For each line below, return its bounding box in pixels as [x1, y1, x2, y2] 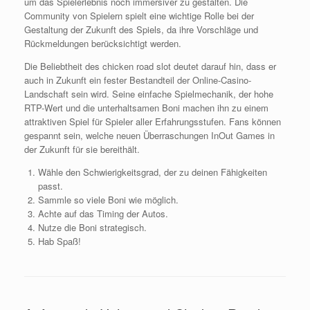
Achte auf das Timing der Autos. [37, 206, 168, 220]
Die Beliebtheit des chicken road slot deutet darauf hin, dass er [24, 59, 276, 73]
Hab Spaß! [37, 234, 81, 248]
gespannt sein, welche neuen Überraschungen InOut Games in [24, 128, 275, 142]
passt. [37, 179, 63, 192]
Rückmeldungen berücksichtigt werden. [24, 36, 181, 50]
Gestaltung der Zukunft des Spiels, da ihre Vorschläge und [24, 22, 258, 36]
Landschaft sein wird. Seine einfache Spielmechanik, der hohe [24, 86, 273, 100]
